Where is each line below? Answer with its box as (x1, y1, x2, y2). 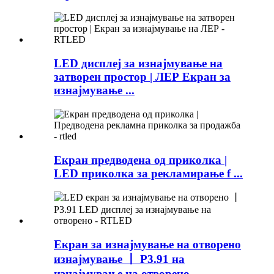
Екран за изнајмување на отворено (54, 237, 241, 251)
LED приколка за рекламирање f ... (54, 166, 243, 180)
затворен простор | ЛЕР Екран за (54, 70, 231, 84)
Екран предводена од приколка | (54, 153, 227, 166)
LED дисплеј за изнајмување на (54, 57, 223, 70)
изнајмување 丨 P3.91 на (54, 252, 185, 265)
